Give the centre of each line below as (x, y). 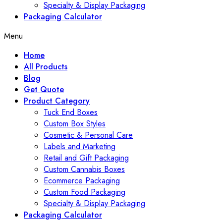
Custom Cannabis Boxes (84, 169)
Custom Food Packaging (84, 192)
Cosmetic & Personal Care (88, 135)
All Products (46, 67)
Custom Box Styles (75, 124)
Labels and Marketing (80, 147)
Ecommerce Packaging (82, 181)
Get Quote (44, 90)
